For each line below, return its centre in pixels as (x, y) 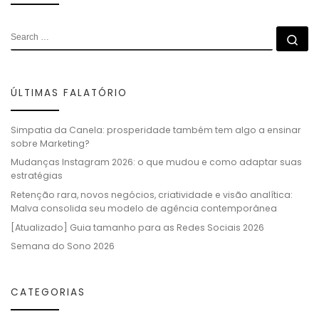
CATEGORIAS (48, 293)
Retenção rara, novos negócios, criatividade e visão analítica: (152, 195)
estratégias (37, 176)
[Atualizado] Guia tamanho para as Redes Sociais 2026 (137, 227)
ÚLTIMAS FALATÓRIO (69, 93)
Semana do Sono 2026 (63, 246)
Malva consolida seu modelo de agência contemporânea (144, 209)
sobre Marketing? (50, 143)
